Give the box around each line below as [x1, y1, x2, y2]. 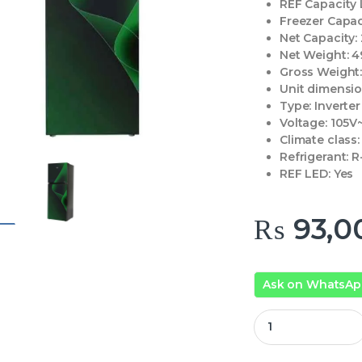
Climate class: [280, 133, 360, 148]
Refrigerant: [280, 149, 349, 165]
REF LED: [280, 166, 330, 182]
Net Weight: [280, 48, 349, 63]
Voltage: [280, 116, 327, 131]
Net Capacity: [280, 31, 358, 46]
